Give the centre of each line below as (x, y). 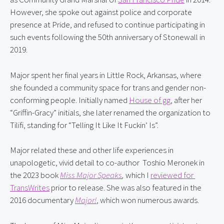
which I (137, 175)
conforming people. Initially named (69, 100)
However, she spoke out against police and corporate (101, 12)
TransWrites (30, 188)
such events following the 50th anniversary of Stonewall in (107, 37)
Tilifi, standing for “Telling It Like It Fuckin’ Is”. (84, 125)
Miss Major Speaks (91, 175)
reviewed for (172, 175)
